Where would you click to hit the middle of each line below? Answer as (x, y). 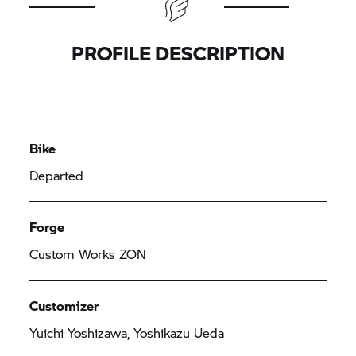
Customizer (64, 306)
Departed (57, 175)
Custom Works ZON (88, 254)
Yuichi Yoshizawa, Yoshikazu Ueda (127, 333)
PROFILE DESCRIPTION (178, 53)
